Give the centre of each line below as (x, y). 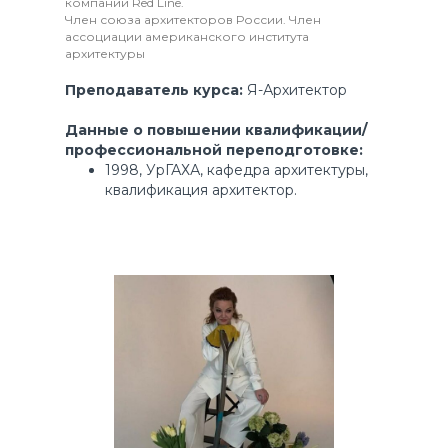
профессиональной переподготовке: (213, 149)
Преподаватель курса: (155, 89)
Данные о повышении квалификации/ (215, 129)
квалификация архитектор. (200, 189)
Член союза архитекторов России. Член (192, 19)
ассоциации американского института (186, 36)
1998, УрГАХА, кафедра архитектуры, (236, 169)
